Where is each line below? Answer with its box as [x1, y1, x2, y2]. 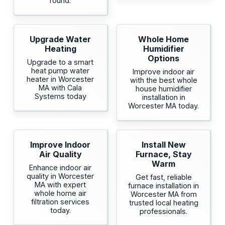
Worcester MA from [130, 190, 197, 199]
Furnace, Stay [135, 149, 192, 160]
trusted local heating [129, 198, 198, 207]
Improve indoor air [133, 67, 195, 76]
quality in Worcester [27, 172, 94, 181]
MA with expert [35, 180, 86, 189]
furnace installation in [128, 181, 199, 190]
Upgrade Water [30, 34, 91, 45]
